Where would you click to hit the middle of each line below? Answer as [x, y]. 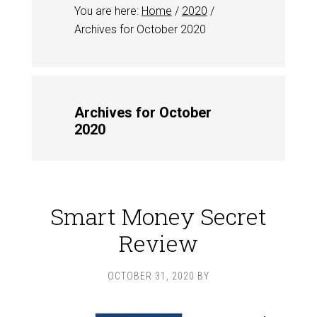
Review [158, 243]
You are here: [108, 11]
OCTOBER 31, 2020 [151, 276]
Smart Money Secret [158, 216]
